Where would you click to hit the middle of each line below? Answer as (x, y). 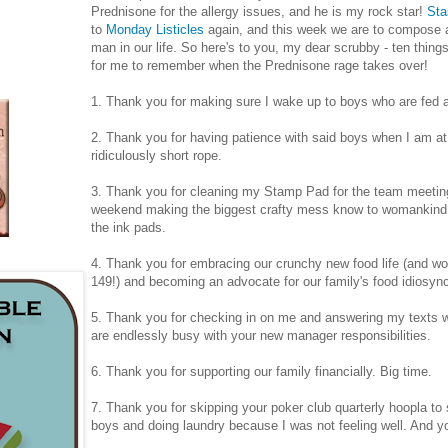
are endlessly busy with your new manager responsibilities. (261, 335)
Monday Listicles (155, 29)
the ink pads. (128, 227)
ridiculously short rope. (156, 155)
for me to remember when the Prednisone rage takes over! (259, 65)
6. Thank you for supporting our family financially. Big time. (261, 371)
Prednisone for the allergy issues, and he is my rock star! (259, 11)
